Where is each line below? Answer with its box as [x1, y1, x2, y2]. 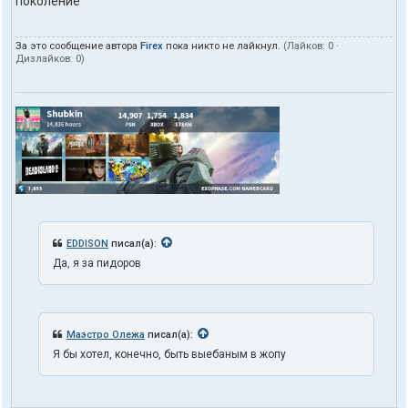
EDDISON [66, 238, 108, 250]
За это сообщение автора [15, 39, 140, 52]
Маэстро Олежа [66, 329, 145, 342]
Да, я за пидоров [53, 257, 141, 270]
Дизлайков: [15, 52, 76, 65]
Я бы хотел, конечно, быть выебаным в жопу [53, 348, 286, 362]
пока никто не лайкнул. [163, 39, 283, 52]
